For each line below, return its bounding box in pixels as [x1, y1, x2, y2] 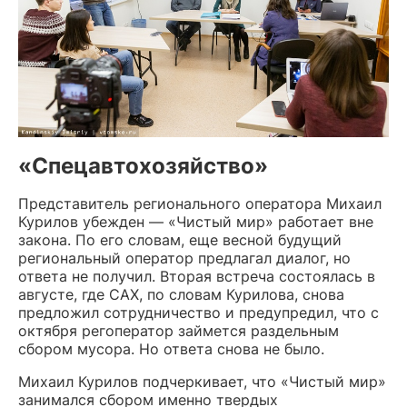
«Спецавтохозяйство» [18, 152, 268, 179]
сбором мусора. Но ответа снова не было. [18, 339, 324, 358]
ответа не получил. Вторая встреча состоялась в [18, 266, 375, 285]
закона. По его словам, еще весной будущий [18, 230, 342, 249]
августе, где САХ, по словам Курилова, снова [18, 284, 344, 303]
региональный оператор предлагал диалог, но [18, 248, 351, 267]
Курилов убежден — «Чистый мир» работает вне [18, 212, 373, 231]
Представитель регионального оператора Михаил [18, 194, 382, 213]
